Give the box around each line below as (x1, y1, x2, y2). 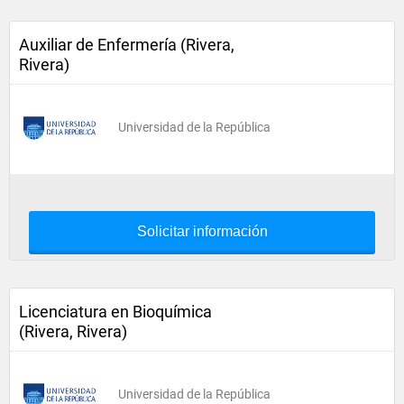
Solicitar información (136, 224, 268, 239)
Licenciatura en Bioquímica (19, 302, 212, 321)
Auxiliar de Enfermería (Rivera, (19, 35, 234, 54)
